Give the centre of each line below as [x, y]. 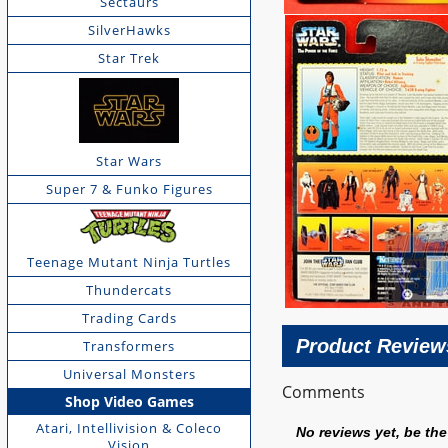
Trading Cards [129, 318]
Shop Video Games [129, 402]
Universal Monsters [129, 374]
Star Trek [129, 57]
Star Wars [129, 160]
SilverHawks [129, 29]
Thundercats [129, 290]
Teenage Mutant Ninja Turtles [129, 262]
